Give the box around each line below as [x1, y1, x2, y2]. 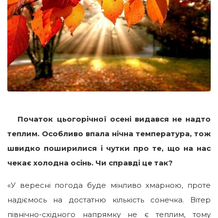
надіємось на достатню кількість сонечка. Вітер [7, 195, 211, 204]
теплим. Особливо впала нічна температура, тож [7, 128, 211, 138]
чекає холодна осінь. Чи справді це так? [7, 158, 173, 167]
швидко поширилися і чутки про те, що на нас [7, 143, 211, 153]
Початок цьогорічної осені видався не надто [7, 114, 211, 124]
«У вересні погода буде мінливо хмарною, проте [7, 180, 211, 190]
